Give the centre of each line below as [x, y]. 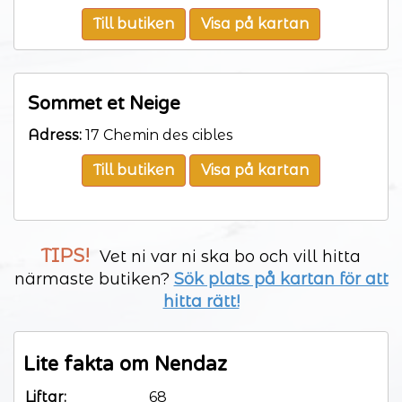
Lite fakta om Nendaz [125, 364]
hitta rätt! [201, 301]
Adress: [55, 135]
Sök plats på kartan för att [281, 279]
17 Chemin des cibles [157, 135]
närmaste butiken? [94, 279]
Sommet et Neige [104, 104]
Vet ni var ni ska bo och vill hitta [228, 256]
